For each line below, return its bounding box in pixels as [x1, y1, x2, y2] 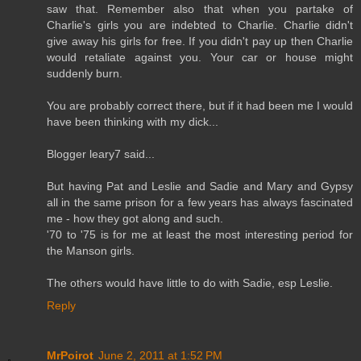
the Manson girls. [47, 244, 135, 258]
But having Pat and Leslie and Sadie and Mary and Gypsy [47, 180, 353, 193]
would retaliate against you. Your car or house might [47, 51, 353, 64]
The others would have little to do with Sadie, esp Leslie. [47, 276, 333, 290]
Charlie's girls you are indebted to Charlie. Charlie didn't [47, 19, 353, 32]
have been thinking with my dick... [47, 115, 218, 129]
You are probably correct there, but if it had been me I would [47, 99, 353, 113]
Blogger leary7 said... [47, 147, 155, 161]
